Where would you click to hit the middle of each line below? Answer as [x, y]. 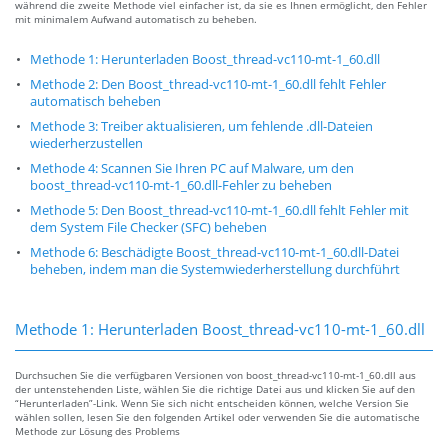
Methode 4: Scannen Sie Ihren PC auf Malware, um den [192, 169]
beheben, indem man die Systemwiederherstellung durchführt [215, 270]
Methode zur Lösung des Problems [97, 431]
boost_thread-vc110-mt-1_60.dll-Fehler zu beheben [181, 186]
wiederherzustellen [86, 144]
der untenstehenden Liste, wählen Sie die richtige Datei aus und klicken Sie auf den [215, 389]
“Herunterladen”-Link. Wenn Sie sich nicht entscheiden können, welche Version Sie [212, 403]
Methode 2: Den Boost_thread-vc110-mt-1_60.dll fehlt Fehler [208, 85]
